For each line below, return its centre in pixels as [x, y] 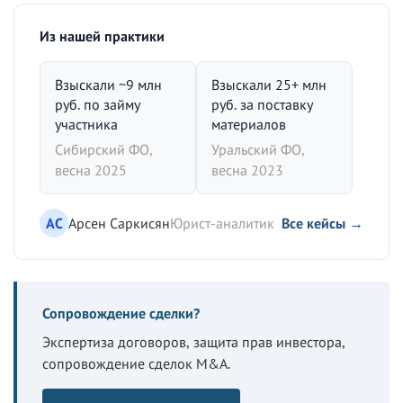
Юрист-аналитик [222, 223]
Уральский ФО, [258, 149]
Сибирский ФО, [104, 149]
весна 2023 [247, 170]
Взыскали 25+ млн [269, 85]
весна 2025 [91, 170]
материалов [249, 124]
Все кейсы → [322, 223]
